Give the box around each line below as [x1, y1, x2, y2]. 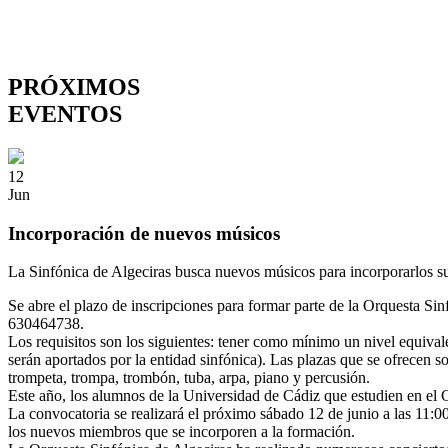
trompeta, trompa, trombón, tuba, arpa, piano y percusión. [8, 369, 370, 387]
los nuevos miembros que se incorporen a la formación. [8, 423, 355, 441]
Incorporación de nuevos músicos [8, 222, 280, 244]
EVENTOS [8, 100, 122, 127]
